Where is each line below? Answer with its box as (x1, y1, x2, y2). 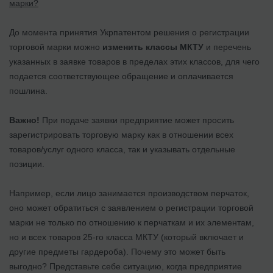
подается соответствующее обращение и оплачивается (9, 71, 233, 81)
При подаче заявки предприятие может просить (40, 115, 234, 125)
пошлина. (9, 85, 50, 96)
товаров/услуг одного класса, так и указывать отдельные (9, 144, 235, 154)
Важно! (9, 115, 40, 125)
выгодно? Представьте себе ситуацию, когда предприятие (9, 261, 242, 271)
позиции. (9, 158, 47, 169)
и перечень (204, 41, 251, 52)
